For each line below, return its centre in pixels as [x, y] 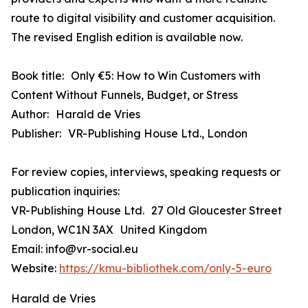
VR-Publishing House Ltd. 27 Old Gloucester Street [150, 211]
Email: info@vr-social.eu [75, 249]
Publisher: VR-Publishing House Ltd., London [129, 134]
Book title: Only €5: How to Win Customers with [136, 76]
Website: [35, 268]
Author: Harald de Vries [76, 114]
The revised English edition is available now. [127, 37]
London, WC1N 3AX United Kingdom [109, 230]
